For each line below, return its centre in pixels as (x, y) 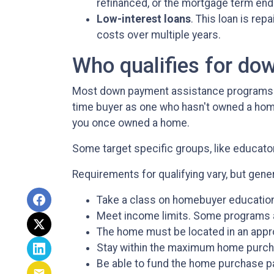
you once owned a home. (131, 123)
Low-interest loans (144, 19)
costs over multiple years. (159, 35)
